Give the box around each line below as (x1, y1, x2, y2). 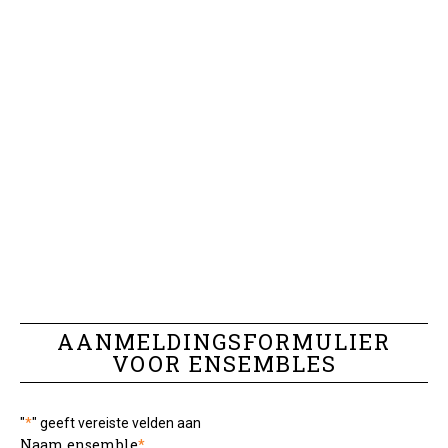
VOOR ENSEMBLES (111, 349, 337, 378)
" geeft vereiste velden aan (32, 415, 201, 431)
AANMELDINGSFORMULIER (57, 327, 391, 356)
